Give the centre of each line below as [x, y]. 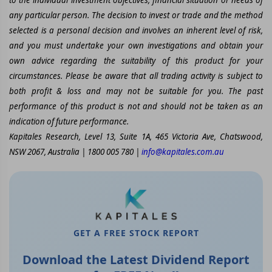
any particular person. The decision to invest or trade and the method [136, 15]
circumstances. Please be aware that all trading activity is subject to [136, 76]
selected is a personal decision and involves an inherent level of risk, [136, 30]
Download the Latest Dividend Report [136, 260]
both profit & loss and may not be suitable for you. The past [136, 91]
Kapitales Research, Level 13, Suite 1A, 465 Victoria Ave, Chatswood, [136, 136]
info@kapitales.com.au [183, 151]
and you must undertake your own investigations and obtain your [136, 45]
